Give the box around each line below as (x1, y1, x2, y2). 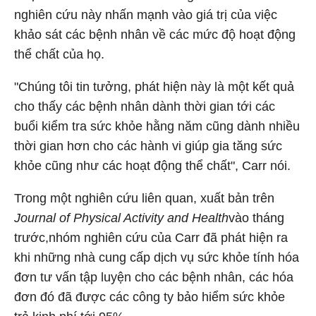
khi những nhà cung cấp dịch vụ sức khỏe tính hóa (14, 250, 299, 265)
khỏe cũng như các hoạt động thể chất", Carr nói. (14, 159, 291, 173)
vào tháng (229, 211, 284, 225)
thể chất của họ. (14, 47, 104, 61)
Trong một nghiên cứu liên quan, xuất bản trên (14, 191, 274, 205)
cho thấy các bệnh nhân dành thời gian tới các (14, 99, 275, 114)
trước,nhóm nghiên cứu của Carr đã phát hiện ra (14, 231, 288, 245)
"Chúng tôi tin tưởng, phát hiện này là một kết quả (14, 80, 294, 94)
